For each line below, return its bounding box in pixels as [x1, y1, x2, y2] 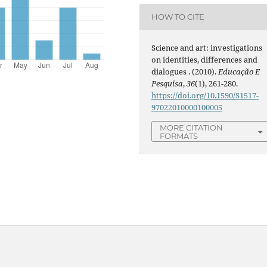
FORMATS [160, 131, 198, 141]
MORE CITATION [160, 122, 223, 132]
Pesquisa [151, 77, 184, 89]
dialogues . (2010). [151, 66, 219, 77]
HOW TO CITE [151, 12, 205, 22]
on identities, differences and [151, 54, 258, 65]
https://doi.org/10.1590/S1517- [151, 89, 259, 101]
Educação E [218, 66, 260, 77]
